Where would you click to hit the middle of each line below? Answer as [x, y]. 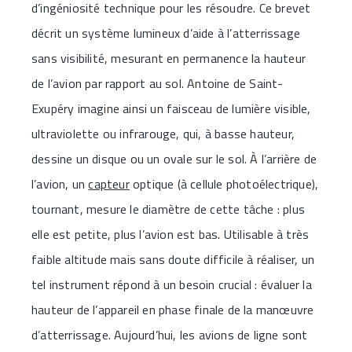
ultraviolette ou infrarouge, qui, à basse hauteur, [163, 133]
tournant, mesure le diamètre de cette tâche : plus [169, 209]
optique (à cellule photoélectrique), [224, 183]
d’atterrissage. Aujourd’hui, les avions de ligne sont [170, 334]
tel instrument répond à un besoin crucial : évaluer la [172, 284]
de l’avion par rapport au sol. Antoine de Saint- [158, 83]
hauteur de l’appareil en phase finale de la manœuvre [173, 309]
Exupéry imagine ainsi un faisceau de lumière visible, [171, 108]
